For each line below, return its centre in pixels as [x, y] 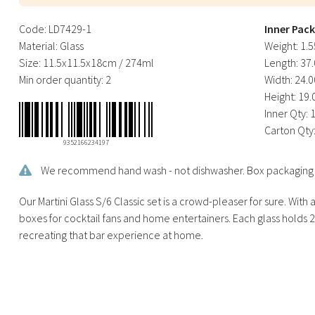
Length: [281, 62]
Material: [39, 45]
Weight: [281, 45]
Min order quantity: [62, 79]
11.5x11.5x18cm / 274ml [99, 62]
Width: [278, 79]
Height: [280, 96]
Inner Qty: [286, 113]
